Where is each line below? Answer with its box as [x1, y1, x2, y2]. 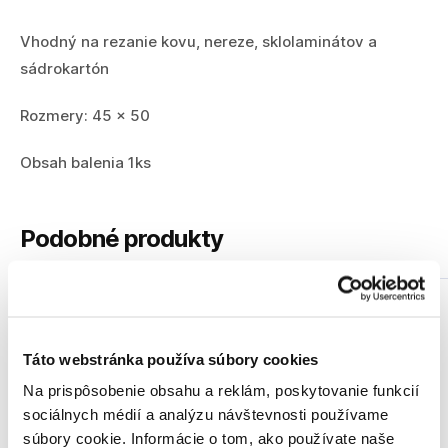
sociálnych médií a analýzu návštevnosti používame [23, 405, 389, 423]
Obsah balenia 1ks [20, 153, 151, 173]
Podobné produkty [20, 224, 223, 254]
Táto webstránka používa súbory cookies [23, 350, 319, 367]
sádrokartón [20, 59, 109, 79]
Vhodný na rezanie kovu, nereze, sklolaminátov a [20, 32, 377, 52]
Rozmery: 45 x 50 [20, 106, 150, 126]
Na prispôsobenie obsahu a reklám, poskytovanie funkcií [23, 381, 419, 399]
